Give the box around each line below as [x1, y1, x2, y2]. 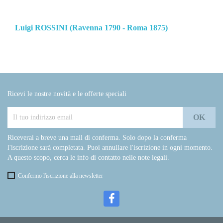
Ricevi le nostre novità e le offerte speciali [7, 90, 126, 98]
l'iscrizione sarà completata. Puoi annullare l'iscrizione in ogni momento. [7, 144, 213, 152]
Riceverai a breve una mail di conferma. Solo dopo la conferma [7, 134, 187, 142]
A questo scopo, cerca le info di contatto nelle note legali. [7, 154, 169, 162]
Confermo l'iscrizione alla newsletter [18, 172, 103, 180]
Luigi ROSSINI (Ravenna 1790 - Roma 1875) [15, 23, 168, 32]
